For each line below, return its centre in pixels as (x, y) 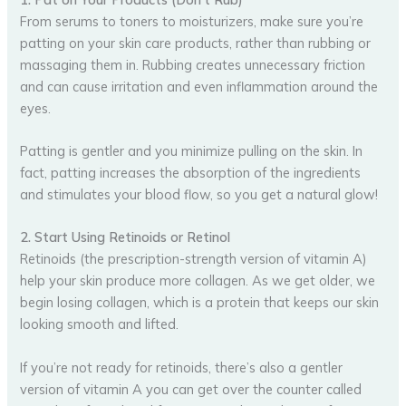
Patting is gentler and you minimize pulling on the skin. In (192, 150)
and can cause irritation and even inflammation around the (199, 86)
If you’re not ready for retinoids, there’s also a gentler (182, 367)
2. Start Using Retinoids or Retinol (126, 237)
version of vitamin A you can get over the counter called (191, 389)
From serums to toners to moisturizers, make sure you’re (192, 21)
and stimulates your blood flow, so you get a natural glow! (199, 194)
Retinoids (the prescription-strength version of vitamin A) (194, 259)
